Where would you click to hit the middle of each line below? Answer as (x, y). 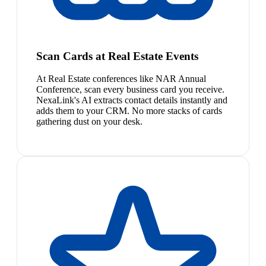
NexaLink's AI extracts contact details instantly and (132, 100)
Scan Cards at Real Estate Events (117, 56)
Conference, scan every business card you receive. (130, 90)
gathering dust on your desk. (89, 122)
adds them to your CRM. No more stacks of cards (129, 111)
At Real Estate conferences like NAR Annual (121, 79)
